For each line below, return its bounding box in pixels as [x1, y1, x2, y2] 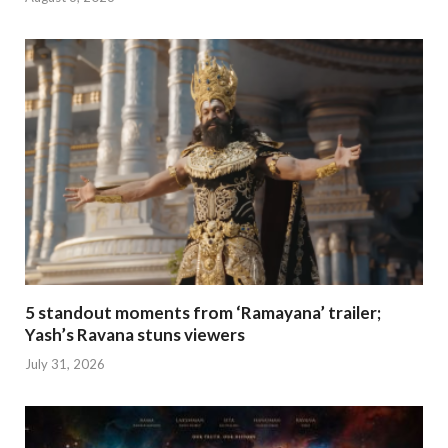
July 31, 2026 [25, 355, 105, 372]
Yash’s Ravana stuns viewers [25, 324, 245, 346]
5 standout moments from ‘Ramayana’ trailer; [25, 302, 381, 324]
